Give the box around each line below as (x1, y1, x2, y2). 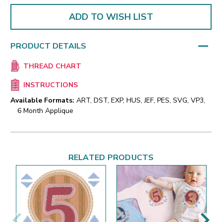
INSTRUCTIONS (23, 80, 78, 90)
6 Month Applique (17, 106, 73, 116)
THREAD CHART (23, 61, 81, 71)
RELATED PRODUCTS (68, 152, 154, 164)
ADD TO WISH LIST (69, 10, 153, 23)
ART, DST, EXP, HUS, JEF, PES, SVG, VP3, (76, 96, 205, 106)
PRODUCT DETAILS (10, 40, 86, 52)
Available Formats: (10, 96, 74, 106)
